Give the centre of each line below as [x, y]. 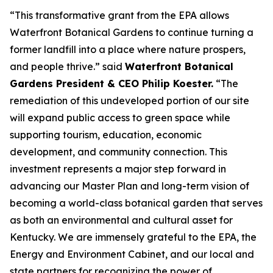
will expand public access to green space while [120, 118]
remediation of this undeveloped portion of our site [129, 101]
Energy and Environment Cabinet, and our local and [132, 254]
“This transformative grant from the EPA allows [119, 15]
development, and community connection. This [119, 152]
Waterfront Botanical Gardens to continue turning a [132, 32]
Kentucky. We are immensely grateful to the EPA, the [133, 237]
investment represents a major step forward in [118, 169]
